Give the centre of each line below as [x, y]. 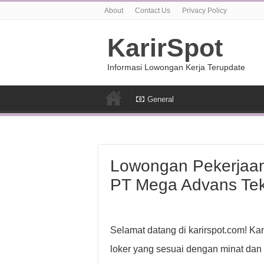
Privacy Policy [204, 11]
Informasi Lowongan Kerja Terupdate [176, 67]
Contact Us [153, 11]
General [161, 99]
